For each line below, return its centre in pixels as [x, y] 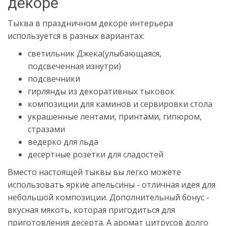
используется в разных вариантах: [76, 36]
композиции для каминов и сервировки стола [120, 104]
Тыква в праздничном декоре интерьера [90, 23]
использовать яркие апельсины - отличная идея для [111, 185]
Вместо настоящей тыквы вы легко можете [94, 172]
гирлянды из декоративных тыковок [101, 92]
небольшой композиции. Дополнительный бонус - [108, 197]
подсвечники [54, 79]
